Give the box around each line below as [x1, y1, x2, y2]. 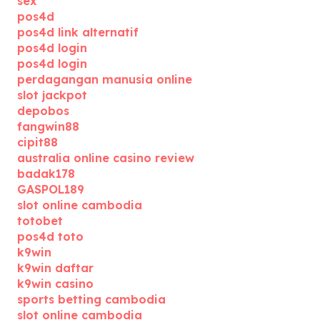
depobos [17, 104, 69, 118]
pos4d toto [17, 229, 84, 244]
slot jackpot [17, 88, 87, 102]
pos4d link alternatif [17, 25, 139, 39]
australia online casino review [17, 151, 194, 165]
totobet [17, 214, 63, 228]
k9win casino [17, 276, 94, 291]
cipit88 [17, 135, 58, 149]
